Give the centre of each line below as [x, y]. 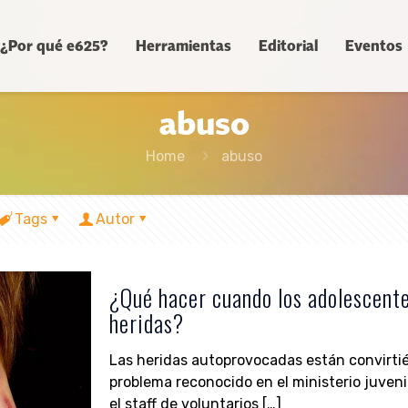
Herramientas [184, 46]
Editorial [288, 46]
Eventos [374, 46]
